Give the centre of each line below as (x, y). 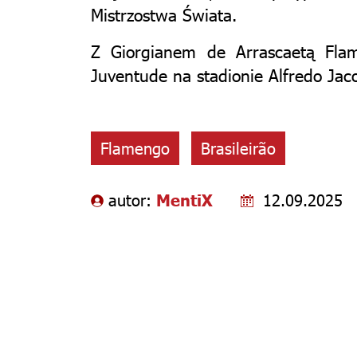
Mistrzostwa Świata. (164, 14)
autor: (132, 199)
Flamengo (135, 147)
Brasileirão (238, 147)
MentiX (184, 199)
